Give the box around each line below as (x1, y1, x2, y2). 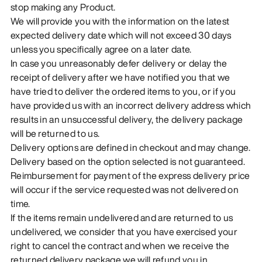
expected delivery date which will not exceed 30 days (10, 27, 232, 42)
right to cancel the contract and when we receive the (10, 238, 230, 253)
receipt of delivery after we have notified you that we (10, 70, 230, 84)
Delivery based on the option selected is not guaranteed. (10, 154, 245, 168)
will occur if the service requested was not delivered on (10, 182, 239, 196)
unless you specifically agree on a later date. (10, 42, 192, 56)
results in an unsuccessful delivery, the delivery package (10, 112, 243, 126)
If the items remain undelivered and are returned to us (10, 210, 233, 225)
